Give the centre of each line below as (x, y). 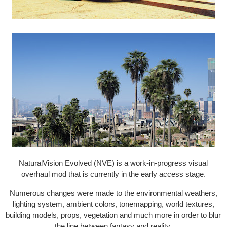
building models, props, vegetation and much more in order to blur (113, 215)
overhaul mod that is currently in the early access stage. (113, 174)
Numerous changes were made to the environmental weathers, (113, 193)
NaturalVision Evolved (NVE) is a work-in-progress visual (113, 163)
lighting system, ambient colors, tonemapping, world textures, (113, 204)
